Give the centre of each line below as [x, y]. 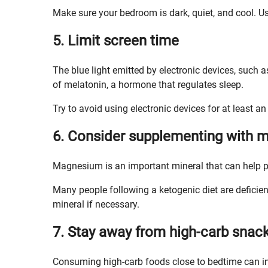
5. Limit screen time [116, 41]
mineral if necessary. [96, 204]
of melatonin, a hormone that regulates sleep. [148, 85]
